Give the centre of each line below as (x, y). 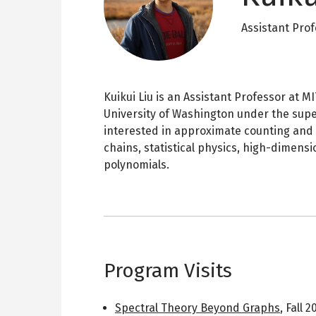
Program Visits (168, 271)
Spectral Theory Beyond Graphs (197, 308)
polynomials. (136, 165)
